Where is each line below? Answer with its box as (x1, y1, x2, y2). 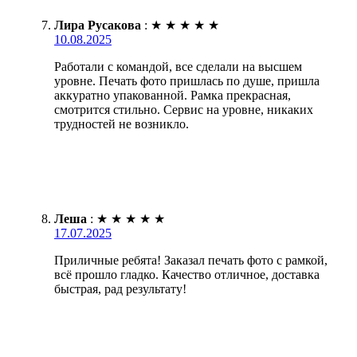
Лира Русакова (54, 18, 141, 33)
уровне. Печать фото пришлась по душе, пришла (54, 74, 320, 88)
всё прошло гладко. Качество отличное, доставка (54, 268, 320, 282)
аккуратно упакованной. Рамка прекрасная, (54, 88, 291, 103)
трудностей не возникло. (54, 117, 189, 131)
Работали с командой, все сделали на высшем (54, 60, 302, 74)
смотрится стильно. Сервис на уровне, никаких (54, 103, 313, 117)
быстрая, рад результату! (54, 282, 186, 296)
